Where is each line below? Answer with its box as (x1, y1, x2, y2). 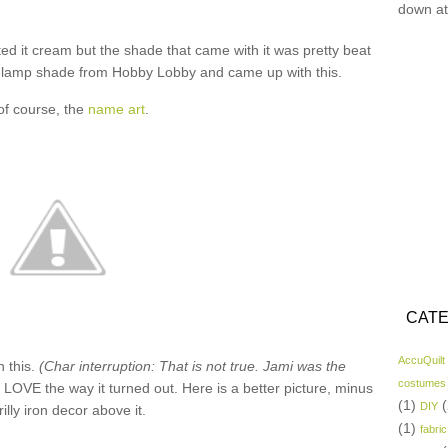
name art (87, 101, 145, 117)
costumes (398, 377, 446, 389)
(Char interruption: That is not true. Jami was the (39, 358, 346, 374)
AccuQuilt (398, 354, 445, 366)
